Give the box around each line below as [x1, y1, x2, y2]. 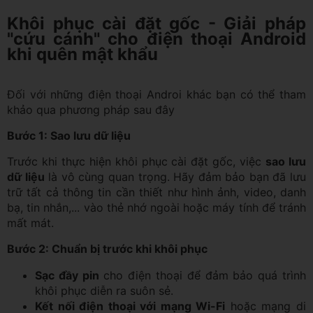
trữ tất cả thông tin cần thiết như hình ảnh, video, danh [7, 184, 306, 199]
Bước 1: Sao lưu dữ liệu [7, 128, 131, 143]
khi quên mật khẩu [7, 43, 158, 64]
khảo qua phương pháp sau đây [7, 102, 175, 117]
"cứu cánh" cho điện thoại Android [7, 28, 306, 49]
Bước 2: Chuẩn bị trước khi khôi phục [7, 241, 208, 256]
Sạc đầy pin [35, 268, 99, 282]
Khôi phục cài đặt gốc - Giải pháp [7, 13, 306, 34]
